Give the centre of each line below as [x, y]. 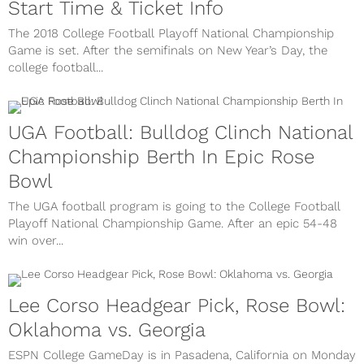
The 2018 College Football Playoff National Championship [171, 34]
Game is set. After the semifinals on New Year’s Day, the [168, 51]
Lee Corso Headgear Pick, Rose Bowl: [177, 306]
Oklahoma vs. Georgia [107, 330]
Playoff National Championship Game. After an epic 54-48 [173, 224]
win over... [36, 241]
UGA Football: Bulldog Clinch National [181, 133]
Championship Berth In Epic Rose [161, 157]
